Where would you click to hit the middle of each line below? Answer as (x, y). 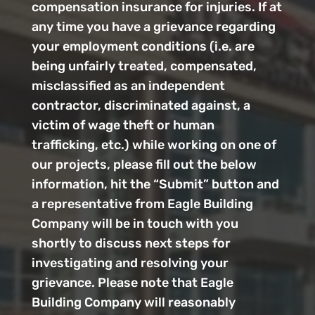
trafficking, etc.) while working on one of (154, 144)
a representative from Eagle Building (142, 204)
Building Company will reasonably (133, 302)
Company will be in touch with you (135, 223)
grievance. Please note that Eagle (132, 282)
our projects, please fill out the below (144, 164)
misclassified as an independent (128, 85)
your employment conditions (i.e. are (143, 46)
